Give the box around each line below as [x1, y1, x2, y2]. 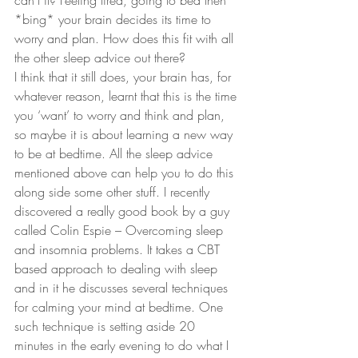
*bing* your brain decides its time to [14, 10, 215, 28]
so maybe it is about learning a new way [14, 125, 237, 143]
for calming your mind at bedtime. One [14, 298, 227, 316]
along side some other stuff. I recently [14, 183, 213, 201]
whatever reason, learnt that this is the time [14, 87, 241, 105]
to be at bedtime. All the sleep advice [14, 145, 217, 162]
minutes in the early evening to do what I [14, 336, 233, 354]
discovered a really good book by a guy [14, 202, 233, 220]
